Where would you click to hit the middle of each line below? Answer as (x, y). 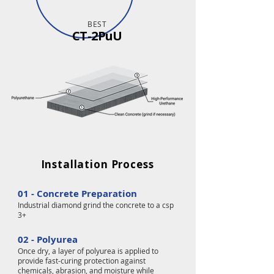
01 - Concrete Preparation (77, 194)
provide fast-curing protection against (82, 261)
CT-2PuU (97, 36)
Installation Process (97, 164)
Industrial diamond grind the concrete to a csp (96, 205)
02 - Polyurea (48, 239)
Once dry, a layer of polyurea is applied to (88, 251)
